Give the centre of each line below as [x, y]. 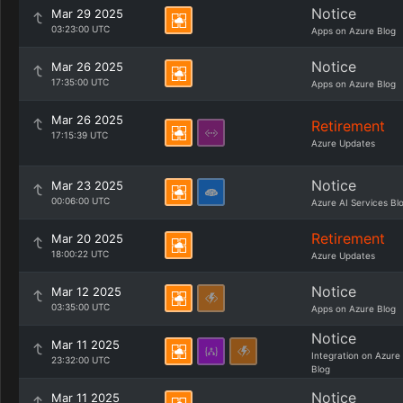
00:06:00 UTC [81, 201]
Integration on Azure [356, 355]
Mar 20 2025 [87, 238]
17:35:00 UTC [80, 82]
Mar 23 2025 [87, 185]
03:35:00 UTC [81, 307]
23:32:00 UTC [81, 360]
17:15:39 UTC [80, 135]
